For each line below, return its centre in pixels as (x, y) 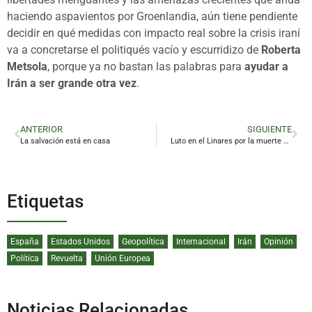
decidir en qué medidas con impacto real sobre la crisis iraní (154, 33)
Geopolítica (143, 241)
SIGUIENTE (270, 129)
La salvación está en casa (65, 141)
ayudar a (266, 66)
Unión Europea (123, 258)
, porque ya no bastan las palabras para (146, 66)
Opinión (279, 241)
